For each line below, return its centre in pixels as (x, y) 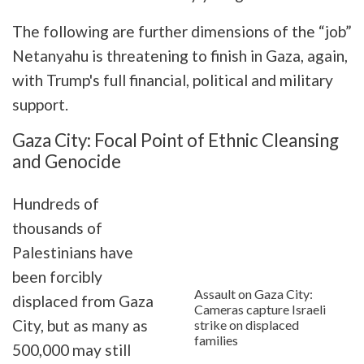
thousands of (57, 227)
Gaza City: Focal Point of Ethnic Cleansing (175, 140)
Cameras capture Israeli (260, 310)
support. (40, 104)
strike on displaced (247, 325)
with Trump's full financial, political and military (173, 80)
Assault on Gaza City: (253, 294)
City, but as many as (80, 325)
